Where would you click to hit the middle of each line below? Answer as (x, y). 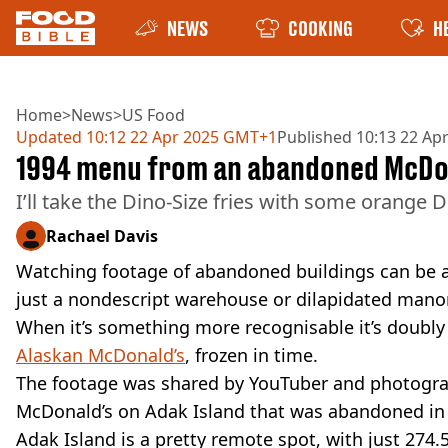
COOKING (320, 28)
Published (314, 137)
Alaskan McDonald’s (100, 355)
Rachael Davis (102, 236)
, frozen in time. (251, 355)
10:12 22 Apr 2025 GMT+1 (179, 137)
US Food (153, 115)
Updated (49, 137)
